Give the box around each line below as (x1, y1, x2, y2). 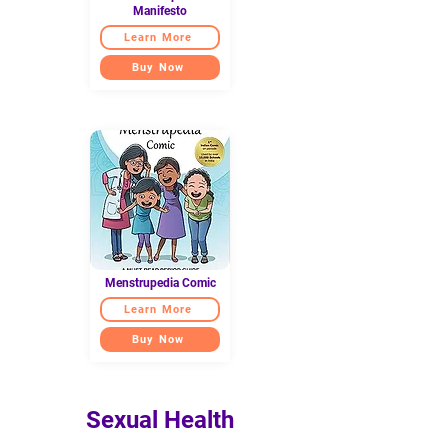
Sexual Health (86, 405, 234, 434)
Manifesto (133, 3, 187, 18)
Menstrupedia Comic (104, 275, 216, 290)
